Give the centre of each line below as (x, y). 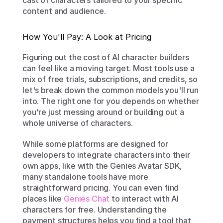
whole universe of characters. (78, 123)
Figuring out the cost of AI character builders (106, 57)
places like (43, 199)
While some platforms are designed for (96, 144)
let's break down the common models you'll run (111, 90)
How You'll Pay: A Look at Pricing (87, 37)
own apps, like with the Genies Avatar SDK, (103, 166)
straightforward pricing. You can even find (101, 188)
